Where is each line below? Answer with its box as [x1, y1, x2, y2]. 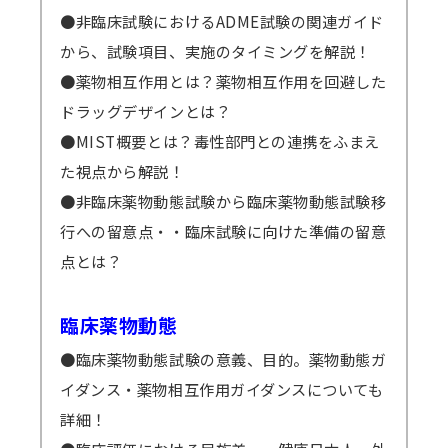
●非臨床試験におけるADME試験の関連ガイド [60, 10, 385, 33]
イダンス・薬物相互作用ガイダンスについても [60, 378, 384, 401]
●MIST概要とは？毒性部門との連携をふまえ [60, 130, 381, 153]
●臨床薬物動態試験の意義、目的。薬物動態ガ [60, 348, 387, 371]
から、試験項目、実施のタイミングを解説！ [60, 40, 371, 63]
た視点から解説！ [60, 160, 185, 183]
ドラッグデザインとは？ [60, 100, 232, 123]
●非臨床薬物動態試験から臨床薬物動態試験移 [60, 190, 387, 213]
